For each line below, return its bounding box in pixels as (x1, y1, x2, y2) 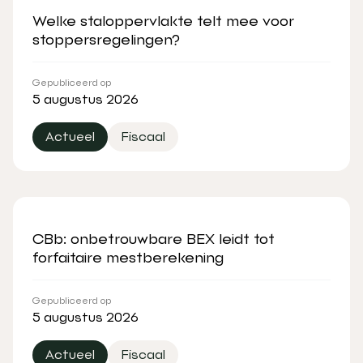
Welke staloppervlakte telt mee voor (32, 11, 294, 29)
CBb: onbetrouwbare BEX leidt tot (32, 229, 275, 247)
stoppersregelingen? (32, 30, 180, 48)
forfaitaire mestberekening (32, 248, 224, 266)
